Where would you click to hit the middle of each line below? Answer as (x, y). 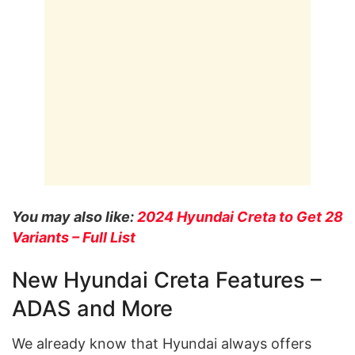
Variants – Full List (74, 237)
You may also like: (74, 216)
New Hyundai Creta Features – (167, 280)
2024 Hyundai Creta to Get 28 (240, 216)
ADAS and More (92, 308)
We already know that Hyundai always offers (162, 344)
